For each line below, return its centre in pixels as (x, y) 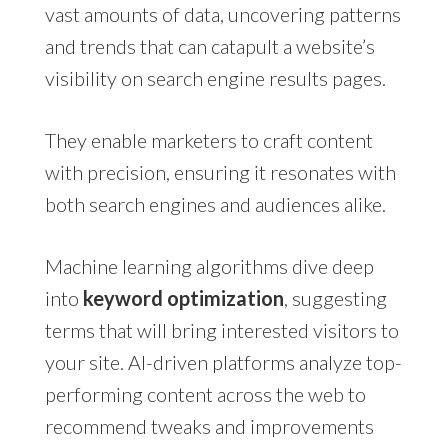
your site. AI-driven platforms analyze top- (223, 361)
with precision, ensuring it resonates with (220, 171)
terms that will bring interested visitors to (221, 329)
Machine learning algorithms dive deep (209, 265)
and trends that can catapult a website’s (209, 45)
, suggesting (335, 297)
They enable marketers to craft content (208, 139)
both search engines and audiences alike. (215, 203)
